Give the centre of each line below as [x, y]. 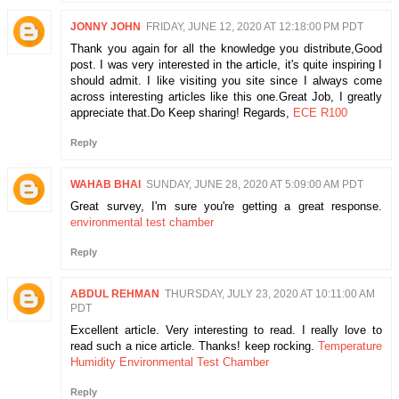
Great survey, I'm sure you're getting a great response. [226, 206]
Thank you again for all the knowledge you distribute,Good [226, 48]
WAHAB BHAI [106, 184]
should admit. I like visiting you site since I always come [226, 80]
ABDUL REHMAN [115, 293]
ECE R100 [320, 112]
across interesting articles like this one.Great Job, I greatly [226, 96]
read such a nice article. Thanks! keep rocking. [194, 346]
